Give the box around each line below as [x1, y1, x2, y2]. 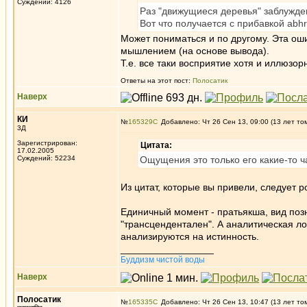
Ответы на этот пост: [121, 77, 193, 84]
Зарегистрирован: [17, 139, 77, 147]
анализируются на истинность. [121, 231, 259, 242]
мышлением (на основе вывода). [121, 45, 269, 56]
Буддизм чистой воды [121, 255, 205, 265]
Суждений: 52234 [17, 154, 75, 162]
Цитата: [140, 140, 172, 150]
